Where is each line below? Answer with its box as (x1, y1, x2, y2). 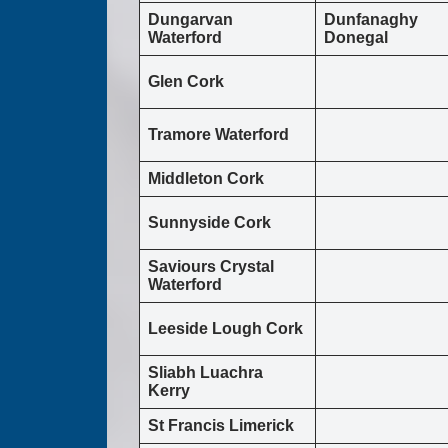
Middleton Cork (148, 170, 264, 188)
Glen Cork (148, 73, 224, 91)
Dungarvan (148, 11, 233, 29)
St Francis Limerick (148, 417, 294, 435)
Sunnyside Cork (148, 214, 271, 232)
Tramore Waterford (148, 126, 289, 144)
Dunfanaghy (324, 11, 418, 29)
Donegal (324, 29, 388, 47)
